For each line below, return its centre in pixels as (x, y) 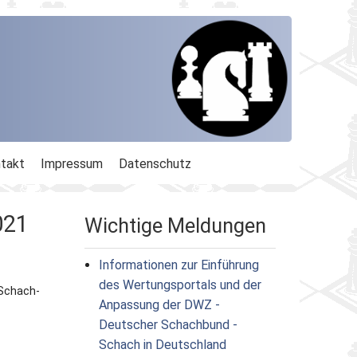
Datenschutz (155, 163)
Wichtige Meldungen (175, 225)
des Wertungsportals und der (180, 284)
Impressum (72, 163)
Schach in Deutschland (162, 344)
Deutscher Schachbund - (168, 324)
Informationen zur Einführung (178, 265)
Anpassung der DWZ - (159, 304)
